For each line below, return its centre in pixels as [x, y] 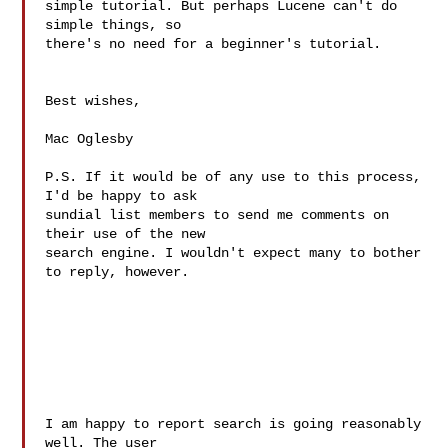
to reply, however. [117, 272]
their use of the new [129, 234]
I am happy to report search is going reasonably [233, 424]
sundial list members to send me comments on [217, 215]
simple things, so [117, 25]
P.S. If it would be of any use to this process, [233, 177]
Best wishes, [93, 101]
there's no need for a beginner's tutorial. [213, 44]
